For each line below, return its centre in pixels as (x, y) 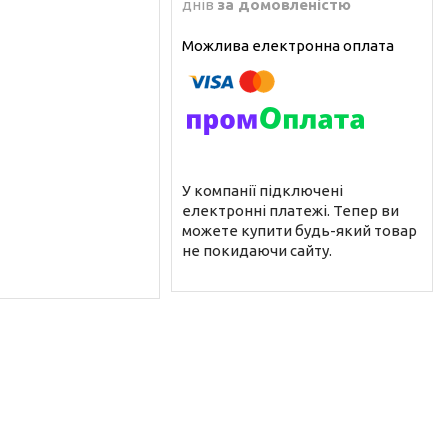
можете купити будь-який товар (299, 230)
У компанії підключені (262, 190)
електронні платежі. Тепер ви (290, 210)
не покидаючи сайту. (257, 250)
